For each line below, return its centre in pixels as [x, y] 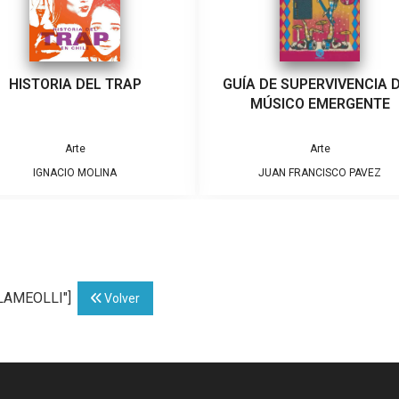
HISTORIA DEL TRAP [75, 85]
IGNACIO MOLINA [75, 173]
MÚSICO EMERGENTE [320, 104]
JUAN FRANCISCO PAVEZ [320, 173]
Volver [121, 299]
